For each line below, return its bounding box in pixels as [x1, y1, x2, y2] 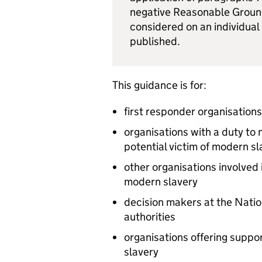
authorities [124, 210, 175, 223]
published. [130, 35, 180, 48]
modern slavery [124, 175, 198, 188]
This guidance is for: [112, 78, 206, 92]
